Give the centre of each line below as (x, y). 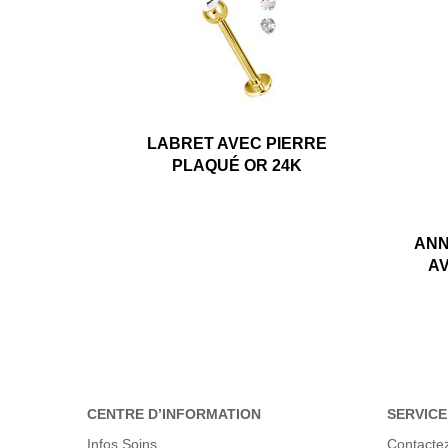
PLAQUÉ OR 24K (237, 165)
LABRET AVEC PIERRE (237, 143)
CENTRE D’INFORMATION (174, 414)
